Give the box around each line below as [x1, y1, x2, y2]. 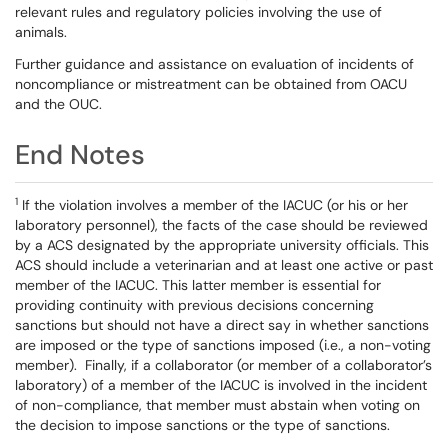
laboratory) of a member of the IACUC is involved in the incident [15, 376, 427, 394]
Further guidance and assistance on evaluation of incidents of [15, 55, 414, 73]
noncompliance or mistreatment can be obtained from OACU [15, 75, 407, 93]
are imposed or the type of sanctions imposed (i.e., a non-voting [15, 336, 431, 354]
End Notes [15, 137, 145, 172]
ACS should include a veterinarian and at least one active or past [15, 256, 433, 274]
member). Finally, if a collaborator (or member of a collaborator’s [15, 356, 432, 374]
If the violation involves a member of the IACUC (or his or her [18, 196, 408, 214]
